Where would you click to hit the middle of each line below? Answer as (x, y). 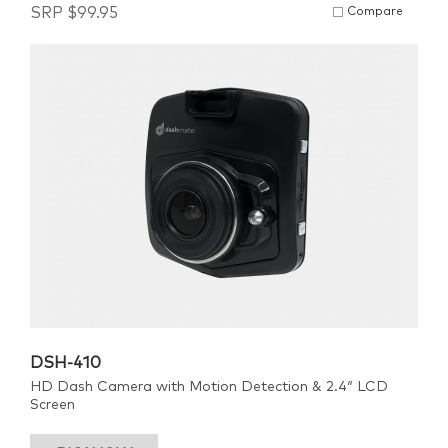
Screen (52, 405)
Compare (375, 12)
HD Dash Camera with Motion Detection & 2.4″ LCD (209, 387)
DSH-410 (65, 363)
